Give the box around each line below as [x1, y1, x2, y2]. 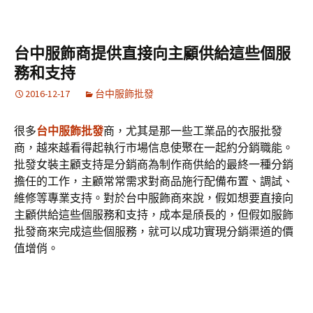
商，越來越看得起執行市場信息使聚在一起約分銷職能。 [14, 140, 293, 154]
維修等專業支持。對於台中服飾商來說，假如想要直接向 [14, 191, 293, 205]
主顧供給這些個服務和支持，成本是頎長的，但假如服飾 [14, 208, 293, 221]
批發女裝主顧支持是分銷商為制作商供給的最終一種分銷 [14, 157, 293, 171]
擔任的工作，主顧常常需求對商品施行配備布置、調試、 [14, 174, 293, 188]
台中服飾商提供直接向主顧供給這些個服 [14, 44, 291, 63]
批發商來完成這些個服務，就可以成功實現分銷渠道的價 [14, 224, 293, 238]
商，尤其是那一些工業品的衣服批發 [103, 124, 282, 138]
